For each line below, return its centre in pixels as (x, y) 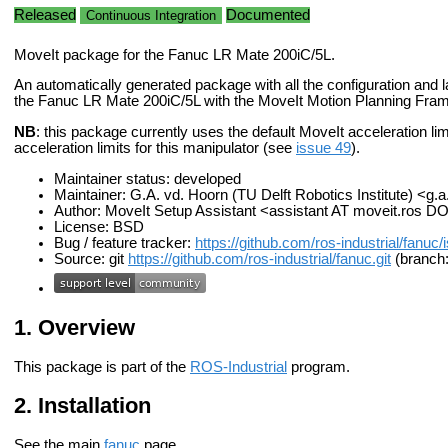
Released (45, 14)
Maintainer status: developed (147, 178)
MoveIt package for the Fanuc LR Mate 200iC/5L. (174, 54)
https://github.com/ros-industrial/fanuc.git (259, 258)
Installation (94, 406)
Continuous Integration (151, 15)
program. (318, 366)
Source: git (91, 258)
